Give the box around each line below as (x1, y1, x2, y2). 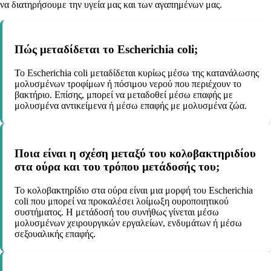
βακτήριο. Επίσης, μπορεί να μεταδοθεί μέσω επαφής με (15, 90, 233, 100)
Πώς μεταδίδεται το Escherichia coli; (15, 43, 198, 56)
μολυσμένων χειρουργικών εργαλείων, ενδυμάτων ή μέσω (15, 217, 242, 228)
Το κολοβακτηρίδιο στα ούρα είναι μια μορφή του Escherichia (15, 184, 253, 195)
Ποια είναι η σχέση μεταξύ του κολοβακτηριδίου (15, 146, 256, 160)
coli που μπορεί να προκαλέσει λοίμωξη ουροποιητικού (15, 195, 229, 206)
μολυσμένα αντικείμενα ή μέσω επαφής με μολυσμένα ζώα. (15, 100, 247, 111)
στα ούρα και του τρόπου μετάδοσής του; (15, 160, 220, 173)
